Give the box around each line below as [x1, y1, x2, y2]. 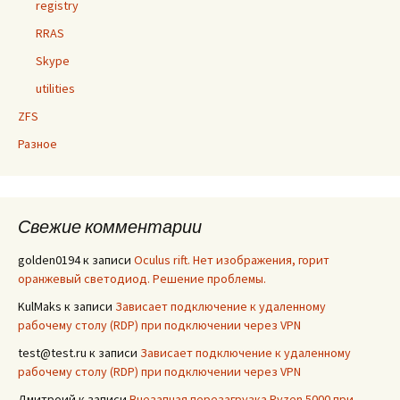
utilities [36, 80, 75, 96]
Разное [18, 136, 57, 152]
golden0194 [18, 252, 80, 268]
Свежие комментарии [18, 215, 202, 237]
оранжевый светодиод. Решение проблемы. [18, 271, 266, 287]
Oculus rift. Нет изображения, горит [134, 252, 329, 268]
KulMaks [18, 298, 62, 314]
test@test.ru [18, 345, 87, 361]
